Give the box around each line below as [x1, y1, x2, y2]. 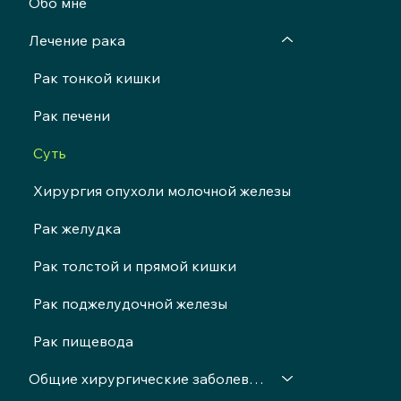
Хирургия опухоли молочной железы [32, 181, 291, 200]
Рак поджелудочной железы [32, 294, 227, 312]
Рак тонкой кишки [32, 68, 160, 87]
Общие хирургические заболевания [248, 369, 264, 388]
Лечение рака [28, 30, 125, 49]
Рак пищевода [32, 331, 133, 350]
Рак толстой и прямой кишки [32, 256, 236, 275]
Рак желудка [32, 218, 121, 237]
